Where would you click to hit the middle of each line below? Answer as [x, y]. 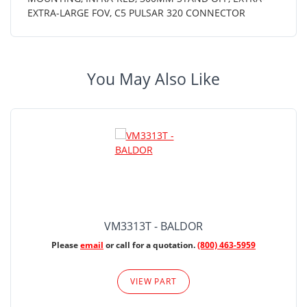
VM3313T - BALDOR [153, 226]
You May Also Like [153, 79]
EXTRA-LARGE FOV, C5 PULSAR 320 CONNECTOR [136, 12]
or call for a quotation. [150, 245]
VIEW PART [153, 281]
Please [66, 245]
